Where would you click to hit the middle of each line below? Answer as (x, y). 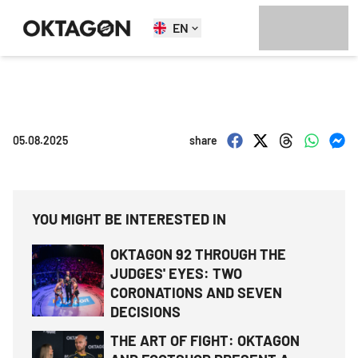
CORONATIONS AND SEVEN (196, 292)
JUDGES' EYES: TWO (176, 273)
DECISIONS (145, 312)
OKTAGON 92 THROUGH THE (198, 254)
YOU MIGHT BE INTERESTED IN (129, 219)
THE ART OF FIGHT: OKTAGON (205, 340)
